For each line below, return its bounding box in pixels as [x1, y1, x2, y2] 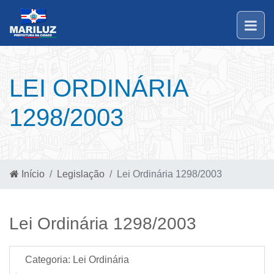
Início [19, 169, 45, 179]
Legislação [57, 169, 105, 179]
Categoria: [25, 254, 70, 265]
